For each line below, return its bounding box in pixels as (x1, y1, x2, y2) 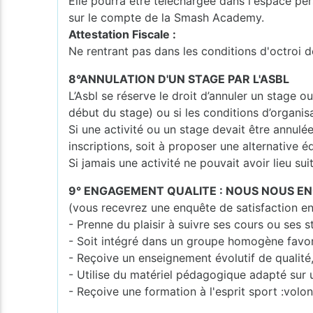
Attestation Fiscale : (68, 27, 177, 41)
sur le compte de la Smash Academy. (68, 10, 265, 24)
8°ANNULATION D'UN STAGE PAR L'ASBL (68, 71, 290, 86)
